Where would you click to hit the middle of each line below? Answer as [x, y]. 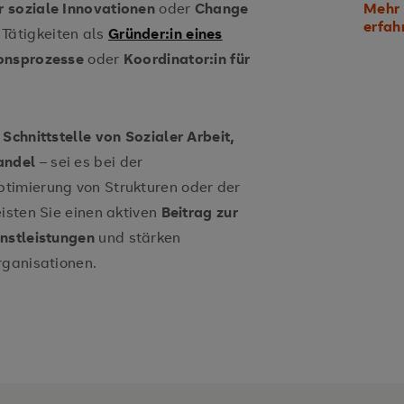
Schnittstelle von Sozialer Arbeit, [119, 136]
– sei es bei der [89, 161]
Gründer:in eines [165, 33]
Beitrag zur [199, 212]
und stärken [138, 237]
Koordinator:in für [187, 59]
